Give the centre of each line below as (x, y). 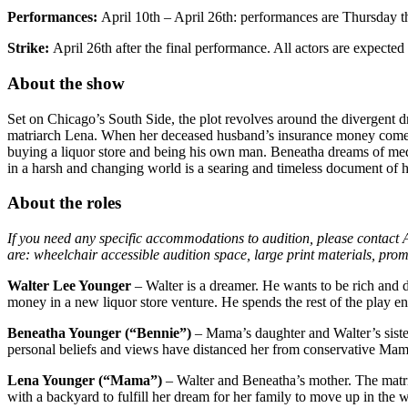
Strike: (30, 48)
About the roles (64, 203)
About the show (66, 84)
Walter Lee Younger (69, 286)
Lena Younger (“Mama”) (85, 381)
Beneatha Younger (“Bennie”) (99, 333)
